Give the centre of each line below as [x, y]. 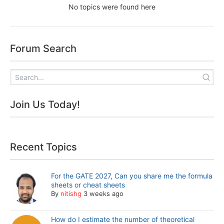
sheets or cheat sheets [88, 185]
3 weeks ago [104, 194]
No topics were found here [112, 7]
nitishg [71, 194]
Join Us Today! [45, 105]
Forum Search [43, 49]
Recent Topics [43, 147]
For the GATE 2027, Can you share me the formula [132, 176]
